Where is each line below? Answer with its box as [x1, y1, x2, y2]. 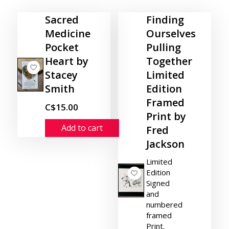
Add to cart [61, 122, 103, 133]
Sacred [45, 13, 79, 27]
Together [146, 54, 192, 68]
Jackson [146, 137, 185, 151]
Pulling [146, 40, 181, 54]
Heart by [45, 54, 89, 68]
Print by [146, 109, 186, 123]
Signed [146, 177, 170, 188]
